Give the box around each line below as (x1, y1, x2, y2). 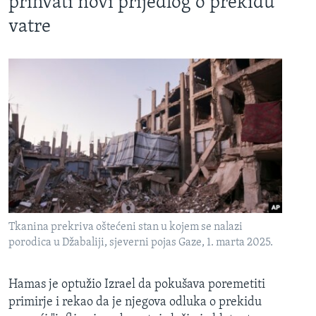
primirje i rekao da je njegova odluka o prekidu (8, 295, 262, 309)
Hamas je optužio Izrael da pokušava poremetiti (8, 277, 265, 291)
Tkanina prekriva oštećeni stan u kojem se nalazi (8, 221, 243, 233)
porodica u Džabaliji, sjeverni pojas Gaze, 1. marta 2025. (8, 236, 273, 248)
